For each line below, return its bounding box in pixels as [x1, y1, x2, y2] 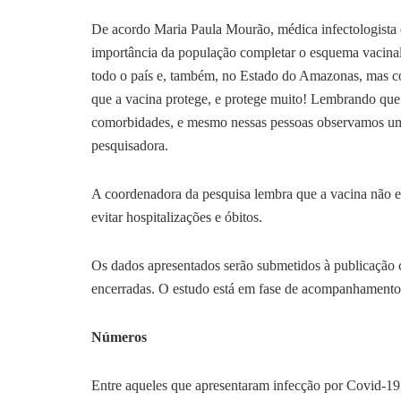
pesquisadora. [91, 137, 172, 153]
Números [91, 328, 147, 345]
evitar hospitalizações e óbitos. [91, 209, 266, 225]
